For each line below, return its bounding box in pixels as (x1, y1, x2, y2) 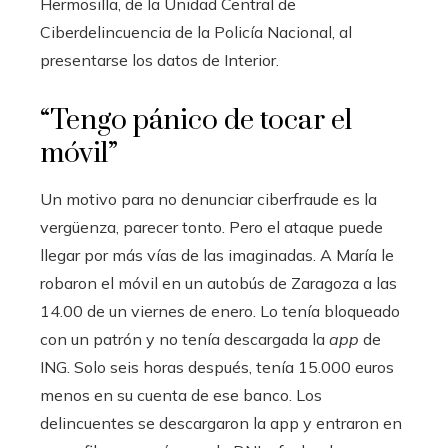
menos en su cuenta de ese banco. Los (40, 384, 322, 405)
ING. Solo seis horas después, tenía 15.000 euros (40, 356, 394, 377)
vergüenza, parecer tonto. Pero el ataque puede (40, 216, 383, 237)
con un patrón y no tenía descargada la (40, 328, 329, 349)
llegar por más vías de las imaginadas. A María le (40, 244, 394, 265)
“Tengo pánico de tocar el (40, 102, 352, 138)
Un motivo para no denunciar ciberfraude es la (40, 188, 377, 209)
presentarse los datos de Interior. (40, 49, 279, 70)
